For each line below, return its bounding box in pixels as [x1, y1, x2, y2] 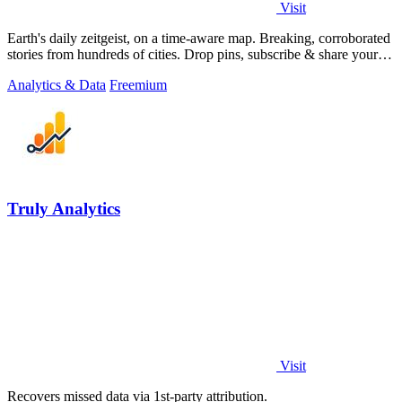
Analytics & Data [7, 76, 106, 92]
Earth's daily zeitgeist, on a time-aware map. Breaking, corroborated [7, 30, 259, 46]
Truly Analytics [7, 199, 120, 219]
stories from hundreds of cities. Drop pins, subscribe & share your [7, 46, 184, 62]
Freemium [109, 76, 167, 92]
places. [7, 62, 46, 78]
